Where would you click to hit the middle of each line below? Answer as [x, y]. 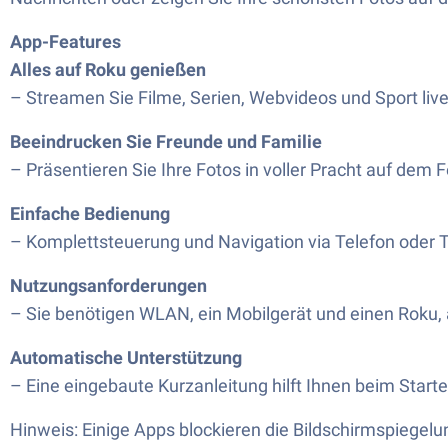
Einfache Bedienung [90, 213]
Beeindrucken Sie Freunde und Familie [166, 141]
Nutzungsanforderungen [108, 285]
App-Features [65, 41]
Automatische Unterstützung [126, 357]
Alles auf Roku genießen [108, 69]
